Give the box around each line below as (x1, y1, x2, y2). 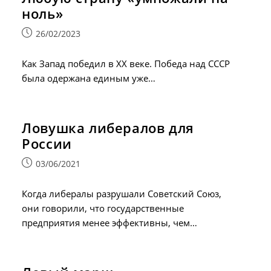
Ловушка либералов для (22, 118, 194, 137)
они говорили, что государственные (22, 201, 184, 214)
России (22, 134, 72, 152)
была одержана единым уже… (22, 71, 156, 84)
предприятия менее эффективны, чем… (22, 216, 198, 229)
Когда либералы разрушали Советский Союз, (22, 187, 222, 200)
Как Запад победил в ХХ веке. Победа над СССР (22, 57, 230, 70)
